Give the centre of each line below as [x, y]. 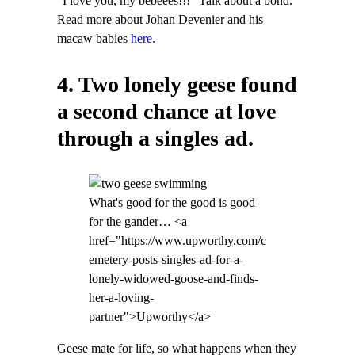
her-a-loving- [121, 298]
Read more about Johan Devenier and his [160, 20]
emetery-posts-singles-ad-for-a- [166, 260]
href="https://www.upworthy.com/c [177, 241]
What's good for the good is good [172, 203]
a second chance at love [166, 111]
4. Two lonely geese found [177, 84]
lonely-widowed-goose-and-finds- [174, 279]
